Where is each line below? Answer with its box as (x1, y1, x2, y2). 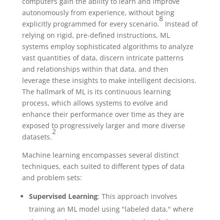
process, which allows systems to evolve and (22, 98, 168, 108)
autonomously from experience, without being (22, 7, 174, 17)
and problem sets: (22, 172, 82, 182)
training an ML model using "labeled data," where (28, 204, 193, 214)
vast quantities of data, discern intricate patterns (22, 53, 184, 62)
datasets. (22, 132, 52, 141)
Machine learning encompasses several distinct (22, 150, 179, 160)
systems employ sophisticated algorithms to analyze (22, 41, 193, 51)
